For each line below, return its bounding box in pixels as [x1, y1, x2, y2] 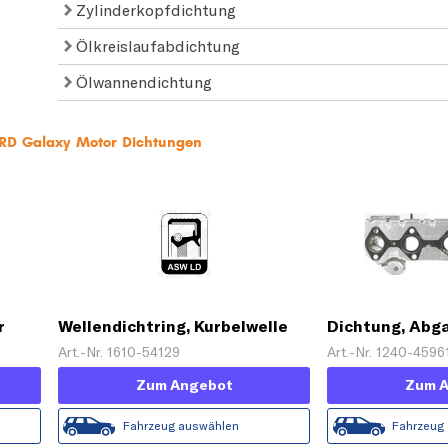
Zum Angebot [135, 375, 233, 394]
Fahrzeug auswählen [123, 417, 240, 433]
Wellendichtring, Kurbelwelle [58, 315, 289, 336]
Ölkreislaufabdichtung [72, 35, 241, 56]
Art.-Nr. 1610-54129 [58, 342, 181, 361]
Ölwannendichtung [72, 71, 213, 92]
